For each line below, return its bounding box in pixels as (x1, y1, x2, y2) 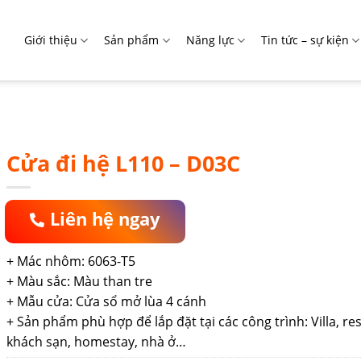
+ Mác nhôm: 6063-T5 (6, 252, 135, 270)
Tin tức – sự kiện (260, 32, 349, 48)
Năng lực (185, 32, 234, 48)
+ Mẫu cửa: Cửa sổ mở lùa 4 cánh (6, 293, 206, 310)
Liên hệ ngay (49, 206, 160, 230)
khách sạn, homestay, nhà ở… (6, 333, 186, 351)
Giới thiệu (24, 32, 78, 48)
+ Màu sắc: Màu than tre (6, 272, 152, 290)
